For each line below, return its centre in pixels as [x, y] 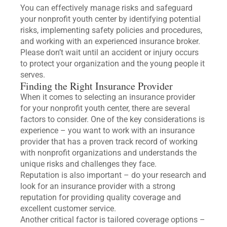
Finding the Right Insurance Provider [97, 86]
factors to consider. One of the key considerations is [112, 119]
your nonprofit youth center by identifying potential [110, 19]
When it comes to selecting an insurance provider [108, 97]
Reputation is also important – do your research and [113, 175]
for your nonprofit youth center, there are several [105, 108]
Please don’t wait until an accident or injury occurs [109, 52]
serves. [33, 74]
